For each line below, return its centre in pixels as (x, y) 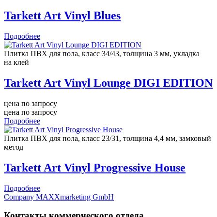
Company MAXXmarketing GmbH (59, 197)
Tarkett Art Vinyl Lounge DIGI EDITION (108, 83)
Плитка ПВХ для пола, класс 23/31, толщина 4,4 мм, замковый (108, 138)
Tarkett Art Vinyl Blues (62, 16)
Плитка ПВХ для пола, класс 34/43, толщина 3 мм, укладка (102, 54)
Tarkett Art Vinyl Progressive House (95, 167)
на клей (16, 62)
